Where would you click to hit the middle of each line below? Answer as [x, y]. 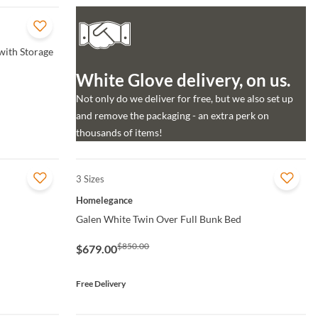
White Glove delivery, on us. [183, 80]
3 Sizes [91, 179]
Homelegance [105, 201]
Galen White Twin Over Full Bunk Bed [159, 219]
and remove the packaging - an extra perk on [173, 116]
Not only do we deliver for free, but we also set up [185, 99]
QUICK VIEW [131, 179]
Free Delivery [101, 284]
